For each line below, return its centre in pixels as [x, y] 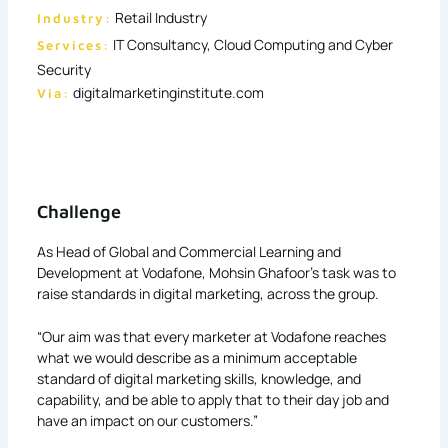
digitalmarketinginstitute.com [168, 92]
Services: [73, 44]
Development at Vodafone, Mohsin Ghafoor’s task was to [216, 272]
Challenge [78, 211]
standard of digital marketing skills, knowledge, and [198, 378]
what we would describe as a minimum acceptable [196, 357]
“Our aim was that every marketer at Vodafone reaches [211, 336]
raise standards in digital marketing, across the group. [207, 293]
